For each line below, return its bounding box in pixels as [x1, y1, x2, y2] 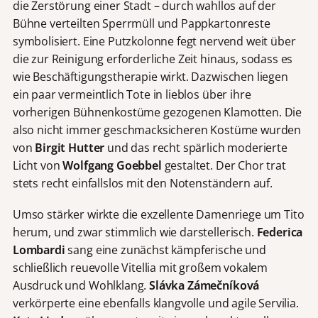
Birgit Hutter [35, 139, 105, 155]
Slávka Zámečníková [149, 277, 260, 293]
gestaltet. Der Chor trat [161, 157, 286, 173]
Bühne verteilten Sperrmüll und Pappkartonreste [12, 15, 270, 31]
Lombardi [12, 241, 65, 258]
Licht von [12, 157, 63, 173]
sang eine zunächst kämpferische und [65, 241, 266, 258]
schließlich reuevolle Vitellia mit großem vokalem [12, 259, 268, 275]
